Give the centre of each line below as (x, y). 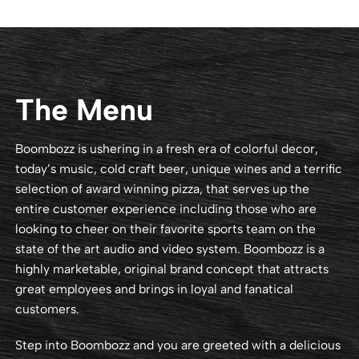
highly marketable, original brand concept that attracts (172, 268)
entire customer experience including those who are (166, 208)
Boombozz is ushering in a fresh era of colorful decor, (167, 148)
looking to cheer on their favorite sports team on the (166, 228)
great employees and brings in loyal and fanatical (155, 288)
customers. (48, 309)
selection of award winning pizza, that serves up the (163, 188)
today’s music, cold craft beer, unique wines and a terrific (179, 168)
